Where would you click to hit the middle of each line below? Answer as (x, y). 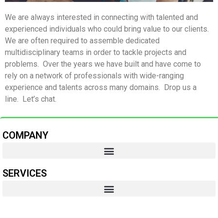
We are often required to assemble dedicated (82, 40)
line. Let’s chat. (31, 99)
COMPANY (25, 136)
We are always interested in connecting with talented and (101, 17)
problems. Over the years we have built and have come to (103, 64)
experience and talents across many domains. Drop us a (101, 87)
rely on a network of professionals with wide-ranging (94, 75)
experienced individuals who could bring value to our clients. (108, 29)
